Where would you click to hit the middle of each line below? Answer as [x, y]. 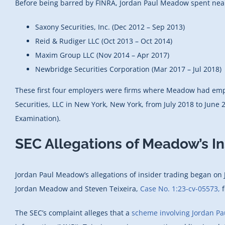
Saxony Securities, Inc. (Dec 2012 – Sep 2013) [110, 27]
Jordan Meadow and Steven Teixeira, [78, 188]
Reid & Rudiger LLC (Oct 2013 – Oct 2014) [104, 41]
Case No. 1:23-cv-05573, [180, 188]
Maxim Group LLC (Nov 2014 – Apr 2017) [102, 55]
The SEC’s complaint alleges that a [73, 212]
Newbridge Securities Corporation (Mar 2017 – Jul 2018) [128, 69]
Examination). [38, 118]
